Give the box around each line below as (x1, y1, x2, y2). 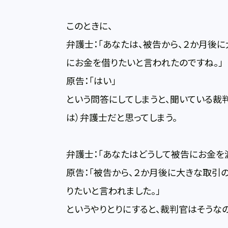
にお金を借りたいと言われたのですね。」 (66, 56, 223, 69)
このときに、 (66, 20, 113, 33)
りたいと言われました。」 (66, 185, 161, 197)
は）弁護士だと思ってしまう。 (66, 111, 178, 124)
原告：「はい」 (66, 75, 117, 88)
